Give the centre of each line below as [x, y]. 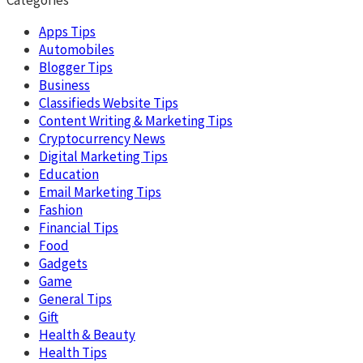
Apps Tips [67, 31]
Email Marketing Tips [100, 192]
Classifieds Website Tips [109, 102]
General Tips [75, 299]
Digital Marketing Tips [103, 156]
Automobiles [77, 49]
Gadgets [63, 263]
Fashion [61, 209]
